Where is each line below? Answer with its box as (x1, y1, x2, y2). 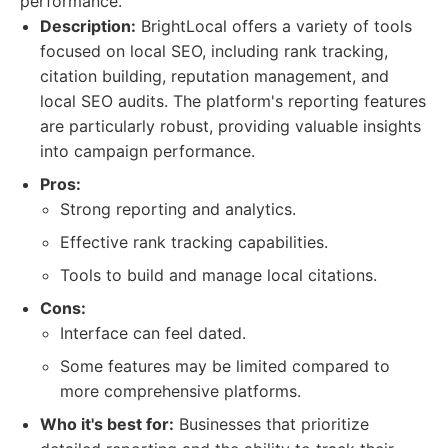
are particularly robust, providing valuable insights (40, 116, 421, 136)
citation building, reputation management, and (40, 66, 389, 86)
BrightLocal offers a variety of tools (136, 16, 412, 36)
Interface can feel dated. (60, 323, 246, 343)
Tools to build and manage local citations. (60, 265, 377, 285)
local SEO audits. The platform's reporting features (40, 91, 426, 111)
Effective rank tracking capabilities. (60, 232, 328, 252)
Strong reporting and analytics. (60, 199, 296, 219)
